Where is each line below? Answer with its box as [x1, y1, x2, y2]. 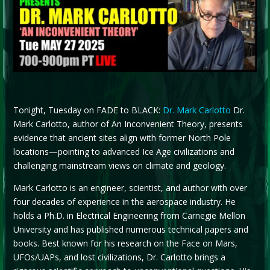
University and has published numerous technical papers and [13, 223, 248, 235]
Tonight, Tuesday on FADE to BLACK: [13, 104, 163, 116]
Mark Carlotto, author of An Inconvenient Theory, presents [13, 118, 243, 130]
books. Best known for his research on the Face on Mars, [13, 237, 237, 249]
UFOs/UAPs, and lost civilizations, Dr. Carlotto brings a [13, 251, 225, 263]
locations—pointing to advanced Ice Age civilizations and [13, 145, 234, 157]
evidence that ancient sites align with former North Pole [13, 131, 231, 143]
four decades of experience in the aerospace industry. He [13, 195, 236, 207]
